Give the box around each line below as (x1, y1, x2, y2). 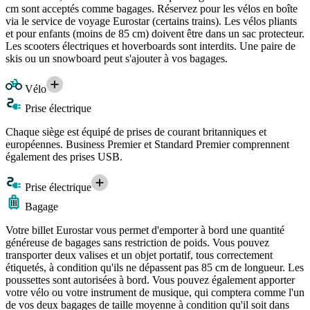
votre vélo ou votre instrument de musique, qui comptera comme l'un (6, 286, 304, 299)
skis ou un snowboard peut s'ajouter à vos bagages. (6, 53, 228, 65)
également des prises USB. (6, 151, 122, 163)
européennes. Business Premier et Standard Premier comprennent (6, 138, 289, 151)
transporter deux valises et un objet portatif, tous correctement (6, 249, 273, 262)
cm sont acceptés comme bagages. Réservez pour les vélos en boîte (6, 3, 298, 15)
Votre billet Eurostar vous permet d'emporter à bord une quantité (6, 224, 284, 237)
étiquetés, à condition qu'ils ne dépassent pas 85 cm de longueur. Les (6, 262, 304, 274)
